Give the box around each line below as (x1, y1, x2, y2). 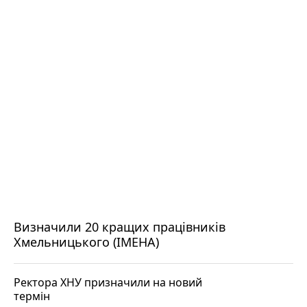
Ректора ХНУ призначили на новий (14, 274, 202, 290)
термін (14, 288, 50, 304)
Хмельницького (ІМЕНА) (14, 233, 159, 250)
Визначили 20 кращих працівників (14, 218, 225, 235)
